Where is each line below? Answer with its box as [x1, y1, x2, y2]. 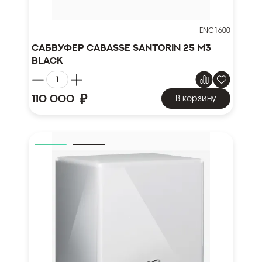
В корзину [175, 94, 216, 103]
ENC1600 [199, 27, 230, 34]
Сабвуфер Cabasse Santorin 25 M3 [32, 43, 211, 52]
